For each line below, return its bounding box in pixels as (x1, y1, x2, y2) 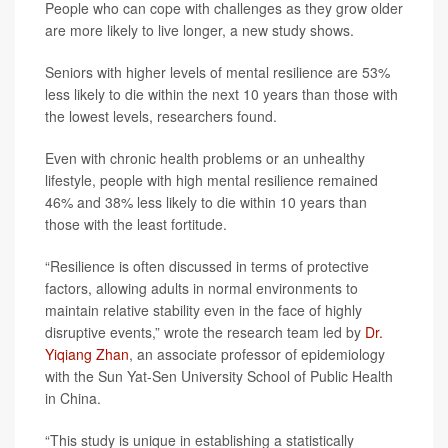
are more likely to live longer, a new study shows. (45, 20, 354, 40)
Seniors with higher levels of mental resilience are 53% (45, 62, 390, 82)
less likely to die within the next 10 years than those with (45, 84, 398, 104)
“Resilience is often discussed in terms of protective (45, 256, 369, 276)
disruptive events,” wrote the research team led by (45, 322, 365, 342)
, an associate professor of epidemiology (129, 344, 385, 364)
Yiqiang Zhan (45, 344, 129, 364)
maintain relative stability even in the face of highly (45, 300, 362, 320)
